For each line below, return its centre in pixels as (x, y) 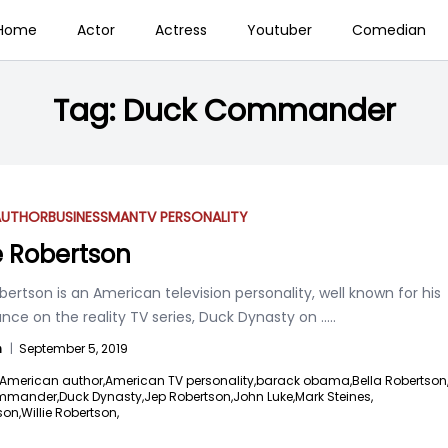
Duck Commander (259, 111)
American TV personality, (180, 380)
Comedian (388, 30)
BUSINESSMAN (93, 217)
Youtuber (279, 30)
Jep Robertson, (188, 396)
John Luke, (264, 396)
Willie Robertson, (70, 412)
